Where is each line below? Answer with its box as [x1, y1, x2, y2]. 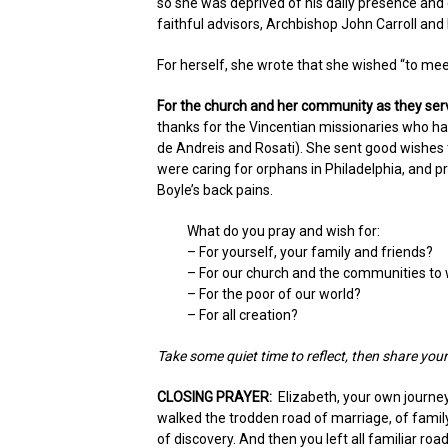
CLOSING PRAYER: [157, 389, 272, 405]
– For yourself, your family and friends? [187, 244, 433, 260]
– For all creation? [187, 307, 298, 323]
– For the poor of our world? [187, 286, 361, 302]
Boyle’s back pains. [157, 182, 273, 198]
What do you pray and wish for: [187, 223, 380, 239]
